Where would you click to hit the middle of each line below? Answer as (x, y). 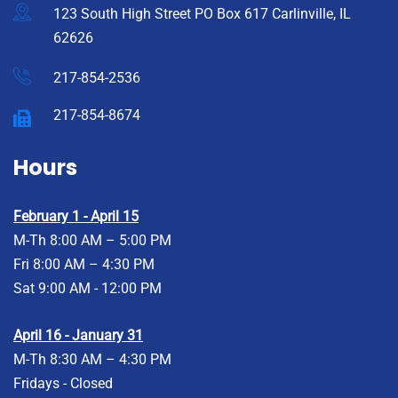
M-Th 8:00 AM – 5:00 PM (92, 240)
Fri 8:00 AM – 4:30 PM (84, 264)
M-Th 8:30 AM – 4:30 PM (92, 359)
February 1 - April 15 (76, 216)
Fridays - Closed (63, 383)
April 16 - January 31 (78, 335)
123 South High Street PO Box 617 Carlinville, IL (202, 13)
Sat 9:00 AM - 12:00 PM (88, 288)
